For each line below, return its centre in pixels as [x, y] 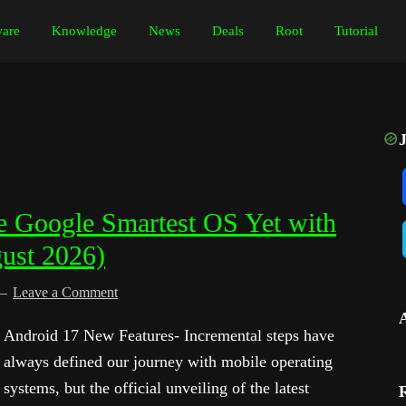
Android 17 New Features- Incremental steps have [169, 335]
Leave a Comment [65, 292]
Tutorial [356, 31]
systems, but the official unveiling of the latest [156, 388]
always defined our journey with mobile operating [168, 362]
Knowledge [84, 31]
